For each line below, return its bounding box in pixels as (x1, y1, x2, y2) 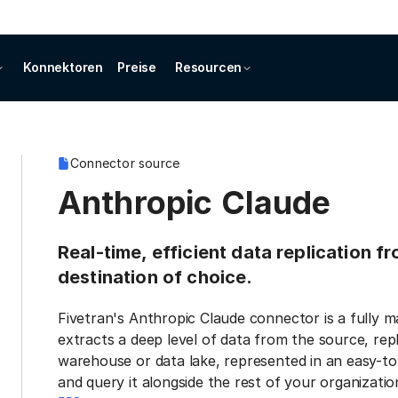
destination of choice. (58, 267, 253, 288)
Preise (117, 60, 156, 75)
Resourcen (174, 60, 243, 75)
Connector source (70, 155, 180, 171)
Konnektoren (23, 60, 104, 75)
